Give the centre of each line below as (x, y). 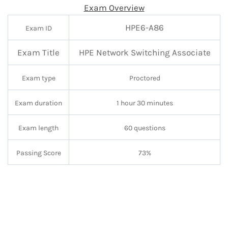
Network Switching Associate (153, 53)
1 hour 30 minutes (145, 103)
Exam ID (38, 28)
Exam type (38, 78)
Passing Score (38, 153)
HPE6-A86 (145, 28)
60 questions (145, 128)
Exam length (38, 128)
